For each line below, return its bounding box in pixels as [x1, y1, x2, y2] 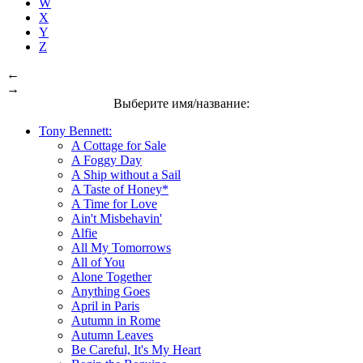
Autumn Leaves [71, 327, 153, 342]
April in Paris [71, 298, 139, 313]
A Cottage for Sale [71, 138, 166, 152]
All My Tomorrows [71, 240, 171, 254]
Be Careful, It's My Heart [71, 342, 201, 357]
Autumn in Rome [71, 313, 160, 327]
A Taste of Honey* [71, 181, 169, 196]
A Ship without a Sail [71, 167, 181, 181]
